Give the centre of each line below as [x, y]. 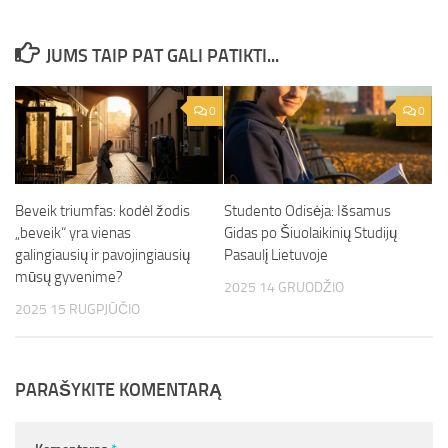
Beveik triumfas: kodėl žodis [102, 211]
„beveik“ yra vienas [73, 233]
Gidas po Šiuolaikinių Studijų [310, 233]
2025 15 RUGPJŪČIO [77, 309]
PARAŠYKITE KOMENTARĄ [118, 390]
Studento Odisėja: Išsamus [307, 211]
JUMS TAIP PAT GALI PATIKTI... [162, 56]
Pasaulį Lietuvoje [276, 255]
